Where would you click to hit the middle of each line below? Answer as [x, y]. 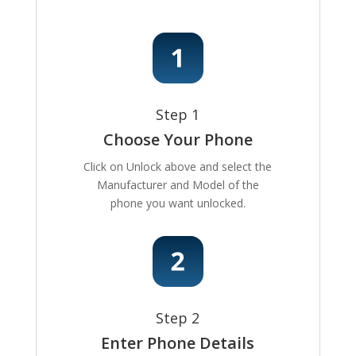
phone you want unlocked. [178, 203]
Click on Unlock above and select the [178, 167]
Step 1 [178, 115]
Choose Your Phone [178, 140]
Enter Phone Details [178, 343]
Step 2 [178, 318]
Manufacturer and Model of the [178, 185]
